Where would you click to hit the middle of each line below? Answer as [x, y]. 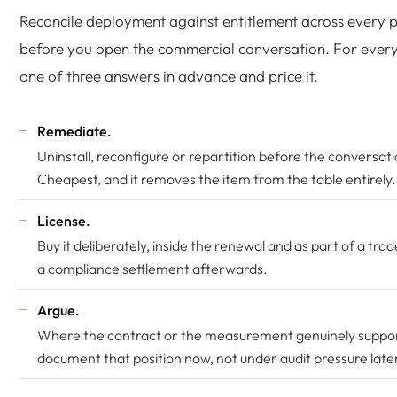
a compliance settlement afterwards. [152, 269]
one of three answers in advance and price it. [169, 76]
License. [64, 221]
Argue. [58, 310]
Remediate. [74, 131]
